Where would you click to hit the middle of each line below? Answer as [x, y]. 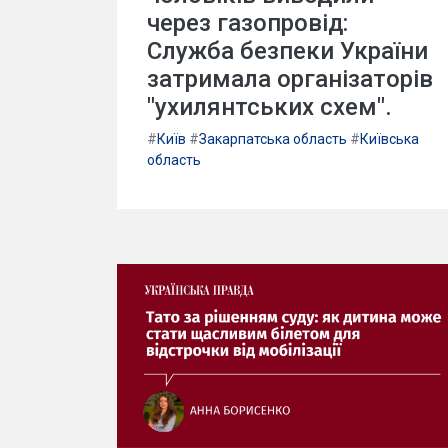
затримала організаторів [290, 78]
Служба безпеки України [287, 50]
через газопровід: [247, 22]
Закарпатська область [273, 138]
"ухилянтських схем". [269, 106]
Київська [389, 138]
